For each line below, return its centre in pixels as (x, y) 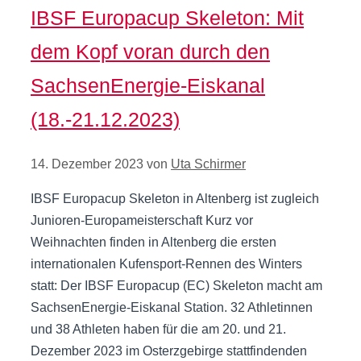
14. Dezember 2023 (87, 164)
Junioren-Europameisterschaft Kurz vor (142, 221)
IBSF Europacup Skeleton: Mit (167, 18)
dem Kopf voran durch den (150, 52)
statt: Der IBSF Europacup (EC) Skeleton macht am (176, 286)
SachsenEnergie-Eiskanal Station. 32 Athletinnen (172, 308)
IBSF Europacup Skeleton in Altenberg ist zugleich (175, 199)
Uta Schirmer (208, 164)
